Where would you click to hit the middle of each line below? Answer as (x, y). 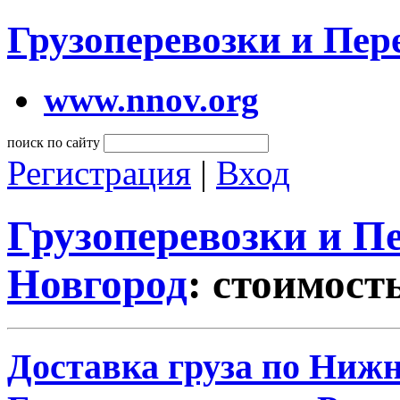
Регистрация (99, 172)
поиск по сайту (54, 142)
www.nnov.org (151, 99)
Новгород (97, 284)
